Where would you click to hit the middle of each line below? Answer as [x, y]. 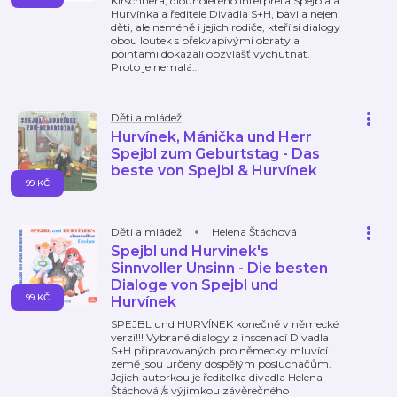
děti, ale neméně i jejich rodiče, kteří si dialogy [226, 27]
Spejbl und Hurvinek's [190, 251]
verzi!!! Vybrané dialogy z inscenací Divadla [220, 337]
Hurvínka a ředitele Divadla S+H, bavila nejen [224, 14]
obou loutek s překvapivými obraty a [205, 40]
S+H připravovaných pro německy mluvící [219, 350]
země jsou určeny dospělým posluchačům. [221, 364]
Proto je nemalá [152, 67]
